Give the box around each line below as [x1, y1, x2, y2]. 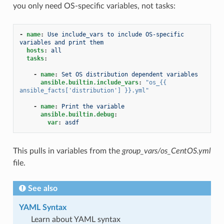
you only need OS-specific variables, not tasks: [12, 1, 175, 10]
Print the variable [61, 102, 124, 110]
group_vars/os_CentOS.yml [121, 146, 211, 155]
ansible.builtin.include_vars [40, 78, 138, 86]
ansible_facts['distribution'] [19, 86, 121, 94]
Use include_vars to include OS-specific [47, 30, 184, 38]
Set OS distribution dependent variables [61, 70, 198, 78]
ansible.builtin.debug [40, 110, 114, 118]
